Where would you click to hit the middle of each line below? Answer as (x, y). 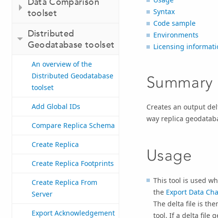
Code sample (174, 23)
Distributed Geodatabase (73, 76)
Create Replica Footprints (73, 163)
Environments (176, 35)
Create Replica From (64, 182)
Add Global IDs (56, 107)
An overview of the (62, 64)
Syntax (164, 12)
